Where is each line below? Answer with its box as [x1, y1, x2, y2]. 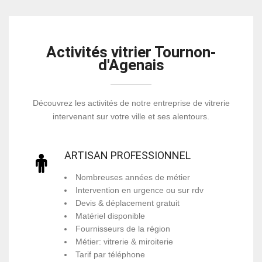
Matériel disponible [75, 211, 145, 220]
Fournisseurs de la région [75, 223, 170, 233]
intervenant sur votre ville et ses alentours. [53, 111, 209, 121]
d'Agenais [98, 56, 164, 74]
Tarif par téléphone [75, 249, 145, 259]
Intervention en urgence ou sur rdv [75, 185, 204, 195]
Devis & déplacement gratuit [75, 198, 180, 208]
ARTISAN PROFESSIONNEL [64, 149, 191, 161]
